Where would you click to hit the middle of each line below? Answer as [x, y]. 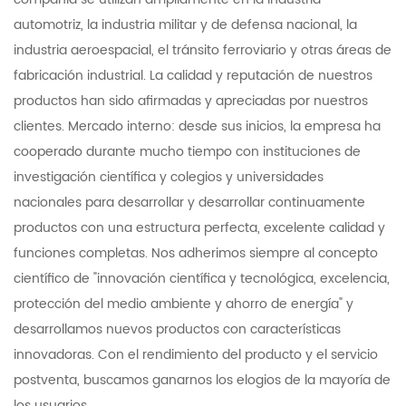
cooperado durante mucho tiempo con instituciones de [187, 151]
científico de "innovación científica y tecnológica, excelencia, [202, 278]
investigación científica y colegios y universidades [169, 177]
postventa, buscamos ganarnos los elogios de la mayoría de [202, 380]
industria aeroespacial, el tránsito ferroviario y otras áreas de [203, 50]
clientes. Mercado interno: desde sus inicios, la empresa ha [197, 126]
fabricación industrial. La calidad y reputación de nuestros [193, 75]
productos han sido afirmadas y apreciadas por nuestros [191, 101]
